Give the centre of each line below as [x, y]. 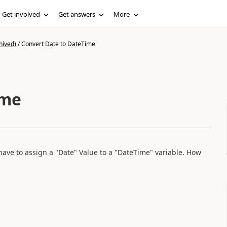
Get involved [21, 14]
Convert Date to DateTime [58, 44]
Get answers [77, 14]
